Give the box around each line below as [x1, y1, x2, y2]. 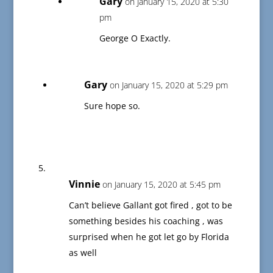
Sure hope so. [83, 100, 140, 112]
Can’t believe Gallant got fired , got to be [68, 199, 232, 211]
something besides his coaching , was [68, 215, 223, 227]
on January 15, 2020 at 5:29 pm [109, 79, 228, 91]
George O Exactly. [99, 32, 171, 44]
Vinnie [68, 177, 100, 191]
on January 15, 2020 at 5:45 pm [102, 179, 221, 191]
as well [68, 247, 97, 259]
